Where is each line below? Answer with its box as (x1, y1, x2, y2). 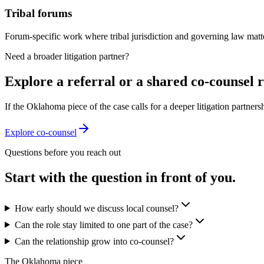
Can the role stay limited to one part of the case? (14, 219, 193, 230)
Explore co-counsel (5, 127, 77, 137)
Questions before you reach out (5, 147, 121, 157)
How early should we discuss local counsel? (14, 203, 179, 213)
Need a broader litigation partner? (5, 51, 129, 61)
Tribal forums (5, 7, 72, 20)
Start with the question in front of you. (5, 169, 236, 185)
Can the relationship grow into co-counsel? (14, 236, 174, 246)
